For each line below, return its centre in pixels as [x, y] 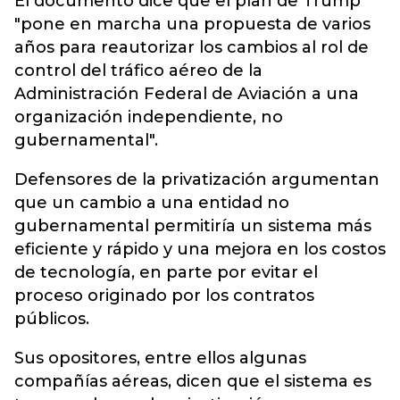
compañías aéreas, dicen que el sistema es [193, 381]
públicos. [52, 319]
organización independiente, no [149, 117]
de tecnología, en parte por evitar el [166, 272]
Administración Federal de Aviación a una [187, 94]
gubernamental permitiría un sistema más [193, 226]
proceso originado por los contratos [164, 296]
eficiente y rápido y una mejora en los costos [200, 249]
